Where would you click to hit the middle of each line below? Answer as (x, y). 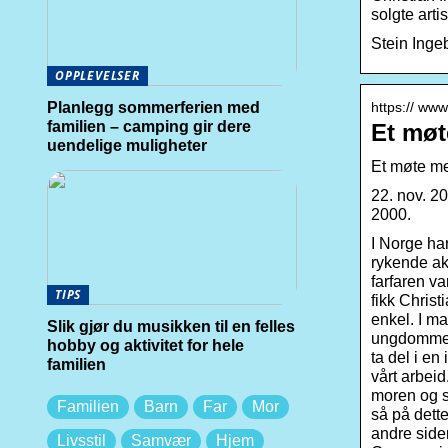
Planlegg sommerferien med (153, 107)
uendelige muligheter (127, 145)
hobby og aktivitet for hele (145, 345)
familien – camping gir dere (149, 126)
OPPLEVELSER (97, 75)
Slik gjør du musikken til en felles (171, 326)
